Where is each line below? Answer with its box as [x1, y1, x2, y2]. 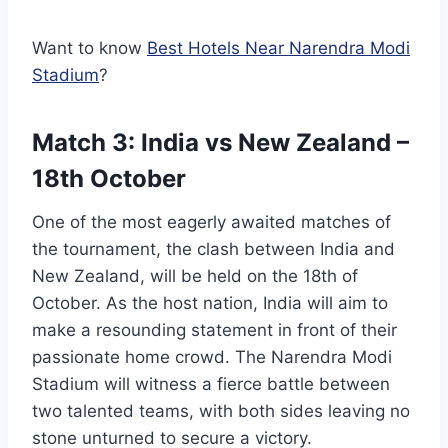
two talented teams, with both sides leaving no [32, 401, 410, 422]
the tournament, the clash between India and [32, 239, 395, 260]
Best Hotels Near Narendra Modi [147, 38, 410, 59]
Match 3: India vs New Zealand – [32, 128, 409, 158]
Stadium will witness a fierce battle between [32, 374, 390, 395]
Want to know [32, 38, 147, 59]
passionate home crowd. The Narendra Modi [32, 347, 392, 368]
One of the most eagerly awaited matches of [32, 212, 391, 233]
